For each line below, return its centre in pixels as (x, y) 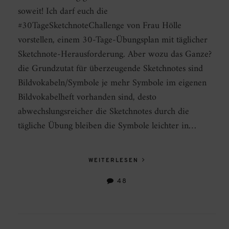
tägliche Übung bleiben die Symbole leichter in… (107, 126)
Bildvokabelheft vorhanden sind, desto (87, 98)
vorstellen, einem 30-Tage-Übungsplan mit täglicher (113, 40)
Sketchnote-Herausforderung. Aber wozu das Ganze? (115, 55)
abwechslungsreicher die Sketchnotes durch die (104, 112)
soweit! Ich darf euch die (63, 12)
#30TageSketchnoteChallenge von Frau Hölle (100, 26)
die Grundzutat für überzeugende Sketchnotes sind (110, 69)
